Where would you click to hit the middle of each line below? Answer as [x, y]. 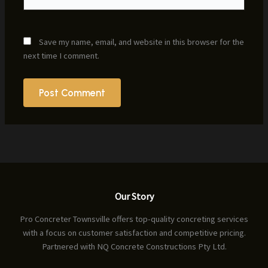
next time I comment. [62, 56]
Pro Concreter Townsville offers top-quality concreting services [134, 219]
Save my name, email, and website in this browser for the [142, 42]
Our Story [134, 196]
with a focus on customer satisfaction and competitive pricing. [134, 233]
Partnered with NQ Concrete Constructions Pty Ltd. [134, 246]
